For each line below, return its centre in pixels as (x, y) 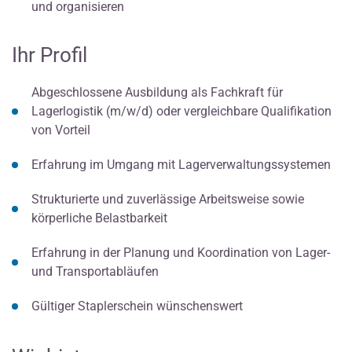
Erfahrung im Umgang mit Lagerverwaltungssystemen (181, 164)
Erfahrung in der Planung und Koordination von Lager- (181, 252)
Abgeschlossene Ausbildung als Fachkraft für (157, 92)
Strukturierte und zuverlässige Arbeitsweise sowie (168, 199)
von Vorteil (61, 130)
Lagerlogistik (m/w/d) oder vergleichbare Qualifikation (181, 111)
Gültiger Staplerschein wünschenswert (137, 306)
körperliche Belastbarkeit (99, 218)
